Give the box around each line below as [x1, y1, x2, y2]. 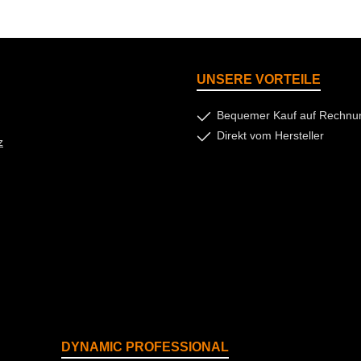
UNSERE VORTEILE [197, 73, 321, 86]
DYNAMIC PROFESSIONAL [61, 340, 229, 354]
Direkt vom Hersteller [217, 129, 324, 142]
